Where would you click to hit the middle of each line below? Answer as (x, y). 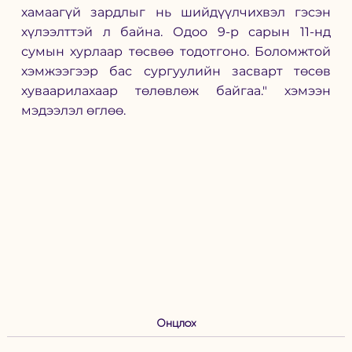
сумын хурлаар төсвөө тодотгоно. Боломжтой (176, 51)
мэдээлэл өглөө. (75, 110)
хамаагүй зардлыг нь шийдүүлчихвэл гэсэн (176, 12)
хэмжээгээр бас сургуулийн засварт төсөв (176, 71)
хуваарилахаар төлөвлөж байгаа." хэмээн (176, 90)
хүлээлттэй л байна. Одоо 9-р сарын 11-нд (176, 31)
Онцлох (176, 323)
